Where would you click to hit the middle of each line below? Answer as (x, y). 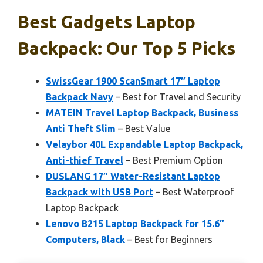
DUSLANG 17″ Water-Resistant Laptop (133, 176)
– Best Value (143, 129)
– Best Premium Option (173, 161)
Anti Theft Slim (81, 129)
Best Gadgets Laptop (107, 22)
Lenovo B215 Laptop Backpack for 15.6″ (135, 224)
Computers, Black (85, 240)
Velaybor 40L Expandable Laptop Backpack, (144, 145)
